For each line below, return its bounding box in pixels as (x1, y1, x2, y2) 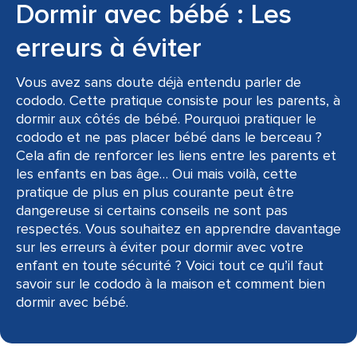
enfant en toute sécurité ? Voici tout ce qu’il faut (16, 257, 324, 274)
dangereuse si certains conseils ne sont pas (16, 202, 288, 219)
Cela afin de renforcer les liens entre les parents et (16, 147, 336, 164)
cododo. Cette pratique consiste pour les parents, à (16, 92, 340, 109)
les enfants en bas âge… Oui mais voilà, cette (16, 165, 297, 182)
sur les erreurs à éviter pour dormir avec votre (16, 238, 304, 256)
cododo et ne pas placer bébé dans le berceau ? (16, 128, 322, 146)
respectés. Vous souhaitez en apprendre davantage (16, 220, 341, 237)
